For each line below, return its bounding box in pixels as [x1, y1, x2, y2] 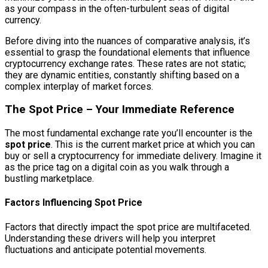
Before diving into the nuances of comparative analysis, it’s [5, 35, 250, 47]
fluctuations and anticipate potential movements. [5, 243, 206, 255]
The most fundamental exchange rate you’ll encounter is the [5, 127, 252, 139]
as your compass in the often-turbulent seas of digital [5, 2, 229, 14]
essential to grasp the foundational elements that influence [5, 46, 250, 58]
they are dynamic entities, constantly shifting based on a [5, 69, 239, 81]
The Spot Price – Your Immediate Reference [5, 103, 234, 117]
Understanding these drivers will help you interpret [5, 232, 215, 244]
